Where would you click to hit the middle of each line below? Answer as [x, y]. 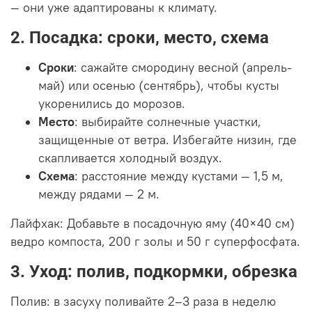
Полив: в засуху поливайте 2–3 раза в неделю [143, 302]
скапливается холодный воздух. [130, 158]
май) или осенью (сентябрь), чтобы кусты [159, 86]
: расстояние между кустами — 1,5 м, [179, 177]
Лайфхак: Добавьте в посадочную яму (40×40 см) [153, 224]
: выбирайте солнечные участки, [168, 122]
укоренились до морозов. [112, 104]
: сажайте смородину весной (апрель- [183, 68]
